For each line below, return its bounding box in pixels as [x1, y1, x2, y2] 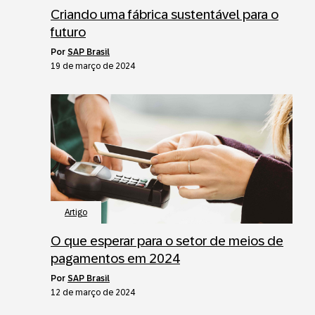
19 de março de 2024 [51, 60, 135, 71]
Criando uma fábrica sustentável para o [51, 6, 278, 22]
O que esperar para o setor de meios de [51, 233, 283, 248]
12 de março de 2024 [51, 287, 135, 297]
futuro [51, 24, 86, 39]
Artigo [65, 207, 87, 217]
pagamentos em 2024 [51, 250, 180, 266]
